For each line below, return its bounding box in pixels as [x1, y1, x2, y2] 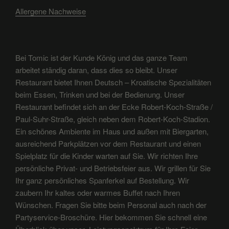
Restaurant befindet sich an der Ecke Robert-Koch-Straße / [15, 101, 213, 112]
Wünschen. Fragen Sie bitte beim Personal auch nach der [15, 199, 207, 211]
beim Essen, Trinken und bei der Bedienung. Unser [15, 89, 185, 100]
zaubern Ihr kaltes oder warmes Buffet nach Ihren [15, 187, 180, 198]
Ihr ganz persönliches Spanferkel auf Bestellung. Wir [15, 175, 189, 186]
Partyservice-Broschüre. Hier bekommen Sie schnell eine [15, 212, 207, 223]
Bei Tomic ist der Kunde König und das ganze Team [15, 52, 188, 63]
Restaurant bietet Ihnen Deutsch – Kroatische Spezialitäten [15, 77, 211, 88]
